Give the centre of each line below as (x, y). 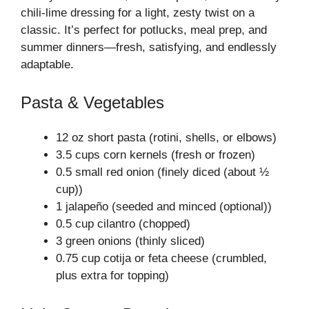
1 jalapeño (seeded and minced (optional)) (164, 207)
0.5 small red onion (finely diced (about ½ (162, 172)
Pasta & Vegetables (92, 102)
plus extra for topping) (112, 276)
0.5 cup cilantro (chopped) (123, 224)
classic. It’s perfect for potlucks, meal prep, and (144, 30)
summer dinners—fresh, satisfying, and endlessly (149, 47)
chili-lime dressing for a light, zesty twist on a (138, 12)
